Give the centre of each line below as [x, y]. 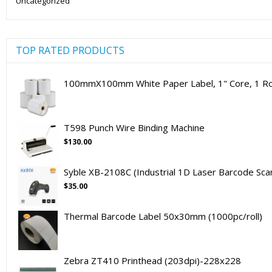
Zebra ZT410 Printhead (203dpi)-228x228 [152, 260]
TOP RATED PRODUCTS [70, 50]
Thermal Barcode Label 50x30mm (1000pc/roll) [163, 216]
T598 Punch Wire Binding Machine [134, 127]
